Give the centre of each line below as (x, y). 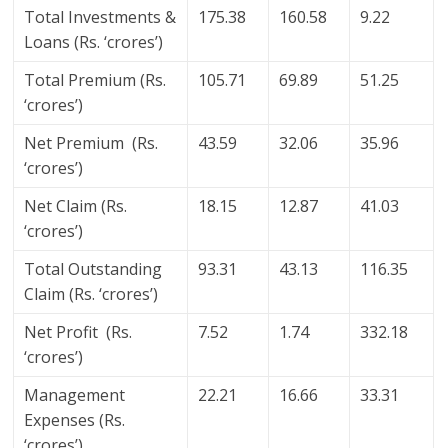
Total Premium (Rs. (95, 80)
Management (75, 395)
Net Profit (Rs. (78, 332)
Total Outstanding (93, 269)
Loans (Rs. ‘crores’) (94, 42)
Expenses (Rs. (75, 420)
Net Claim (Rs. (76, 206)
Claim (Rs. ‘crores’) (91, 294)
